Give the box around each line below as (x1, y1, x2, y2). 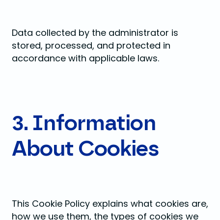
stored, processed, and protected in (12, 39, 170, 52)
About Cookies (12, 138, 160, 160)
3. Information (12, 113, 156, 135)
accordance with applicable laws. (12, 52, 159, 64)
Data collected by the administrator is (12, 27, 178, 39)
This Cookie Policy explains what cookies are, (12, 197, 208, 210)
